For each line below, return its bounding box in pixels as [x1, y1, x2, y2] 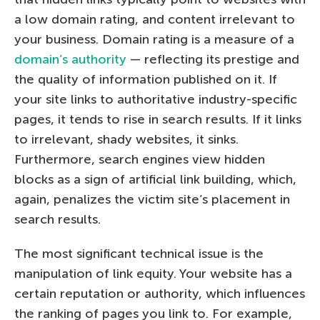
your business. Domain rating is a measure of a [14, 31, 294, 47]
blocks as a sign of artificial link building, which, [14, 171, 296, 187]
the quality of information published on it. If [14, 71, 277, 87]
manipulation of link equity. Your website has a [14, 265, 292, 281]
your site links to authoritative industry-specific [14, 91, 297, 107]
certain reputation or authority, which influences [14, 285, 305, 301]
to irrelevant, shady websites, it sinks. [14, 131, 239, 147]
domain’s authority [14, 51, 126, 67]
